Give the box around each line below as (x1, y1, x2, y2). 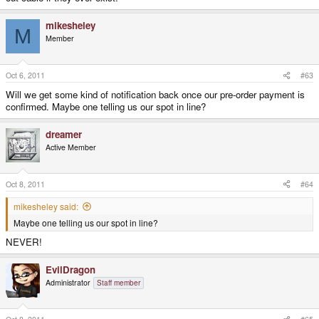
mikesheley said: (14, 199, 78, 212)
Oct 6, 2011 (6, 70, 45, 81)
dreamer (46, 127, 82, 142)
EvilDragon (46, 263, 95, 277)
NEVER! (6, 235, 42, 249)
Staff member (97, 278, 140, 288)
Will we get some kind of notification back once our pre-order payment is (6, 88, 305, 102)
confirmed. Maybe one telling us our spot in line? (6, 100, 206, 114)
